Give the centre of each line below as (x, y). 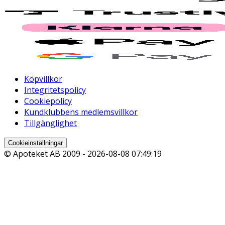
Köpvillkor (43, 79)
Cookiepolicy (48, 101)
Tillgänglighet (50, 123)
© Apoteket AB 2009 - (46, 154)
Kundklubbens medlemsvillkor (81, 112)
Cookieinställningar (35, 143)
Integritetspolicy (55, 90)
